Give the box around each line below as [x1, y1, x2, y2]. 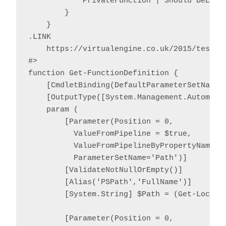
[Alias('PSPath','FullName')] [28, 178, 192, 187]
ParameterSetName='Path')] [28, 154, 187, 163]
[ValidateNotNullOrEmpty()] [28, 166, 183, 175]
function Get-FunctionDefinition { [28, 69, 178, 78]
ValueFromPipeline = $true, [28, 130, 192, 139]
